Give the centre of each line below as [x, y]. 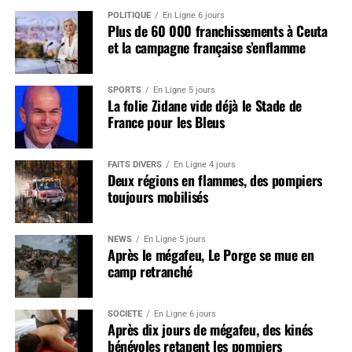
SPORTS [124, 90]
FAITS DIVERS [134, 164]
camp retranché [150, 271]
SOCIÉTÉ [125, 313]
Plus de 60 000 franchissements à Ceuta [217, 30]
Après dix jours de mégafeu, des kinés [210, 329]
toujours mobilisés [158, 196]
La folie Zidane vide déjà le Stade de [204, 105]
